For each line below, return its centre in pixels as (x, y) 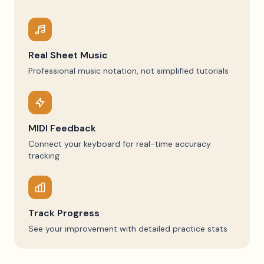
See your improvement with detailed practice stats (128, 229)
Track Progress (64, 213)
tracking (44, 156)
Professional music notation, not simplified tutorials (128, 71)
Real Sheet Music (68, 55)
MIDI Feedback (62, 128)
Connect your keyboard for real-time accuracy (120, 144)
